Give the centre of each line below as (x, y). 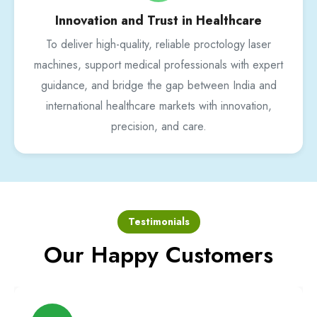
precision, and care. (158, 127)
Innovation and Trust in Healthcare (158, 21)
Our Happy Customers (158, 255)
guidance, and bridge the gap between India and (158, 86)
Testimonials (158, 222)
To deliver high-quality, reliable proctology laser (158, 45)
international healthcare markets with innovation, (158, 106)
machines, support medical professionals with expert (158, 65)
